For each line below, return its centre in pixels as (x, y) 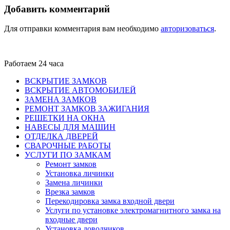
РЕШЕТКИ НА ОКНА (65, 118)
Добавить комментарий (57, 9)
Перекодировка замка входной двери (110, 201)
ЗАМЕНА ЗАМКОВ (61, 100)
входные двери (71, 220)
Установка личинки (80, 174)
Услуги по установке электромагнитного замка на (133, 210)
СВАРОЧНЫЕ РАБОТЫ (68, 146)
